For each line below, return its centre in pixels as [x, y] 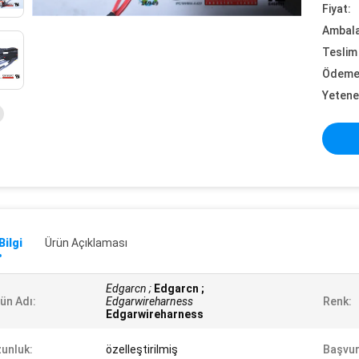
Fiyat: [337, 9]
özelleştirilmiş [142, 349]
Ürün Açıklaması [86, 243]
